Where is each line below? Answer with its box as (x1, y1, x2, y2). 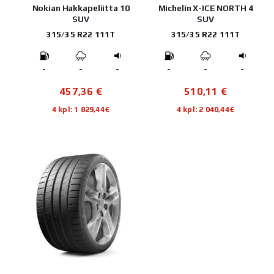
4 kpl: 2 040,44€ (176, 104, 235, 114)
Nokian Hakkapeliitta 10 (32, 2, 130, 13)
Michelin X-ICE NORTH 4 (158, 2, 253, 13)
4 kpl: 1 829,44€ (51, 104, 110, 114)
